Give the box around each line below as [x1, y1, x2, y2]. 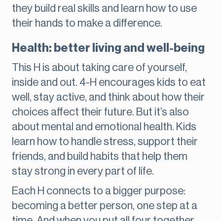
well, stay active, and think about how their [12, 92, 205, 103]
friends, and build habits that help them [12, 151, 187, 162]
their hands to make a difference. [12, 18, 162, 29]
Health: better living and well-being [12, 42, 205, 54]
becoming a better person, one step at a [12, 200, 197, 212]
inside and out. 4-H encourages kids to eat [12, 77, 206, 88]
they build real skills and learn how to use [12, 3, 197, 14]
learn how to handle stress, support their [12, 136, 198, 147]
